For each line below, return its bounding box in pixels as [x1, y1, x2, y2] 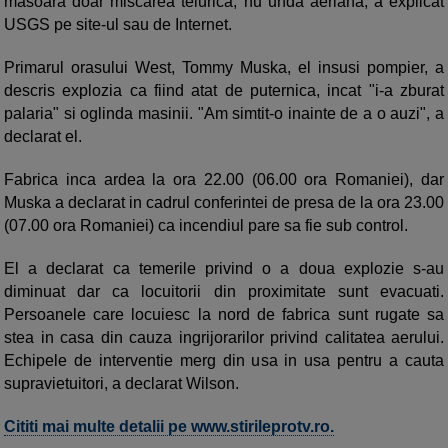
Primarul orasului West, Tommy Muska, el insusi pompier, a [4, 58, 444, 76]
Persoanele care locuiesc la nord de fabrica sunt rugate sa [4, 305, 444, 323]
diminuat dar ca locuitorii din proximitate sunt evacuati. [4, 282, 444, 300]
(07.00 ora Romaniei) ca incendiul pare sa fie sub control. [4, 216, 408, 234]
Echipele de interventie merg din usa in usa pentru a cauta [4, 351, 444, 369]
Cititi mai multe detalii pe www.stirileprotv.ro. [4, 417, 334, 435]
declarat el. [4, 127, 82, 145]
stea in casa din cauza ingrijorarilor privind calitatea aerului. [4, 328, 444, 346]
